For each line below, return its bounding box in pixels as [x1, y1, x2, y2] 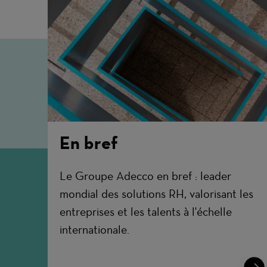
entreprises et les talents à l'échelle [59, 204, 232, 219]
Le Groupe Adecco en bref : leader [59, 169, 231, 184]
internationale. [59, 222, 129, 237]
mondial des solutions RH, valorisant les [59, 187, 253, 201]
